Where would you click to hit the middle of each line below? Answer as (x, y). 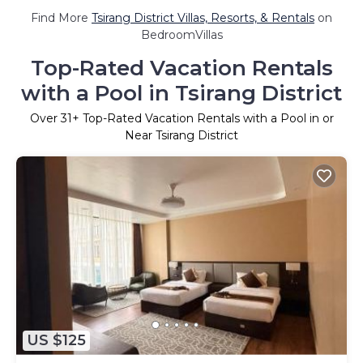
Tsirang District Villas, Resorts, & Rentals (203, 17)
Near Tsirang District (181, 135)
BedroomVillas (181, 34)
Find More (61, 17)
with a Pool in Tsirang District (181, 93)
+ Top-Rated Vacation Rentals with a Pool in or (203, 118)
